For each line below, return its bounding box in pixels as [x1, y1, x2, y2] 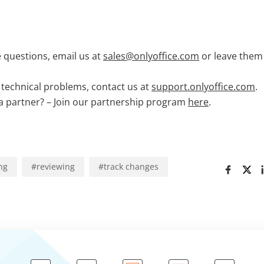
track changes [104, 160, 159, 172]
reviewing [37, 160, 75, 172]
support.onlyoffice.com [151, 80, 255, 93]
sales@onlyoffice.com [103, 49, 199, 62]
